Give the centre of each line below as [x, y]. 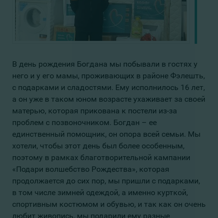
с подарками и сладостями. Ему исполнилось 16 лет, [109, 87]
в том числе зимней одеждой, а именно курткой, [100, 192]
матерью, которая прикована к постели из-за [95, 111]
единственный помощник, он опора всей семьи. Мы [106, 134]
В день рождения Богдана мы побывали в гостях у [105, 64]
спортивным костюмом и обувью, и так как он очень [109, 204]
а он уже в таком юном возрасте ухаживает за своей [109, 99]
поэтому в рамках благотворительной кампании [101, 157]
